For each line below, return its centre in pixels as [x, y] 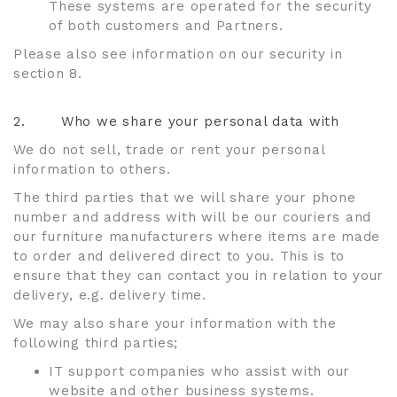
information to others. [92, 169]
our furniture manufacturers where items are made [197, 237]
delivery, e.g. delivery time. [110, 295]
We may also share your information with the [175, 323]
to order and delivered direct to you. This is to [179, 256]
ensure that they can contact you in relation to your [198, 276]
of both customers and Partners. [166, 26]
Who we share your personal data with [200, 121]
